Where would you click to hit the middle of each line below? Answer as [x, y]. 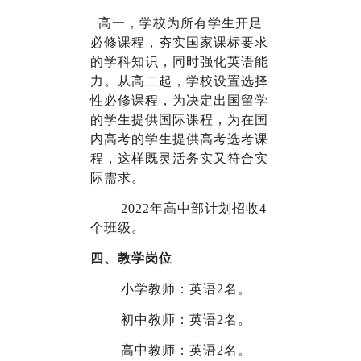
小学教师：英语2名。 [186, 289]
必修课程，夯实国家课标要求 [179, 43]
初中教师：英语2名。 [186, 320]
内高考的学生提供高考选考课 [179, 139]
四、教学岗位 [131, 259]
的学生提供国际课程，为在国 [179, 120]
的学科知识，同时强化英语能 [179, 62]
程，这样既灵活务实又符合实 [179, 159]
